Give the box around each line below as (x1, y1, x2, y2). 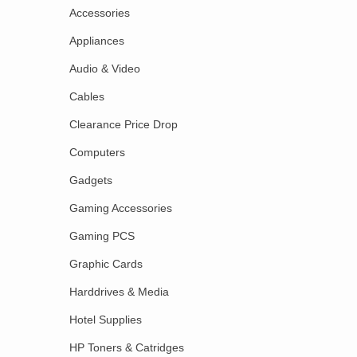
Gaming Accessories (69, 201, 172, 214)
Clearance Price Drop (69, 117, 178, 131)
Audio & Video (69, 61, 140, 75)
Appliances (69, 33, 124, 47)
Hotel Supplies (69, 312, 142, 326)
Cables (69, 89, 104, 103)
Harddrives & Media (69, 284, 169, 298)
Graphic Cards (69, 257, 143, 270)
